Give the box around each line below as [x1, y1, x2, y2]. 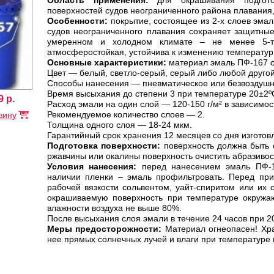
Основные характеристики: [47, 57, 166, 67]
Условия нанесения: [47, 161, 137, 171]
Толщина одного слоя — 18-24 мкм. [47, 120, 192, 130]
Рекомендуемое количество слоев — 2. [47, 109, 205, 119]
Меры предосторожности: [47, 224, 162, 234]
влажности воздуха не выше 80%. [47, 203, 182, 213]
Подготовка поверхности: [47, 141, 161, 150]
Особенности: [47, 16, 108, 26]
